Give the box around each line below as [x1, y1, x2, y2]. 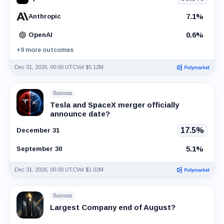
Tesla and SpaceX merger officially [49, 100, 179, 109]
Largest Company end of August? [49, 202, 175, 211]
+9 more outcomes [16, 46, 73, 53]
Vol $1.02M [76, 166, 103, 173]
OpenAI [28, 31, 52, 39]
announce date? [49, 109, 110, 118]
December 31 [16, 126, 59, 134]
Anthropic [28, 12, 61, 20]
